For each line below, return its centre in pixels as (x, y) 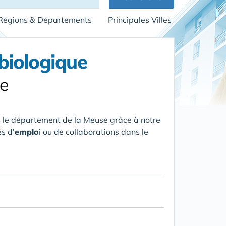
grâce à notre (134, 120)
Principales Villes (140, 20)
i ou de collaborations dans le (94, 132)
